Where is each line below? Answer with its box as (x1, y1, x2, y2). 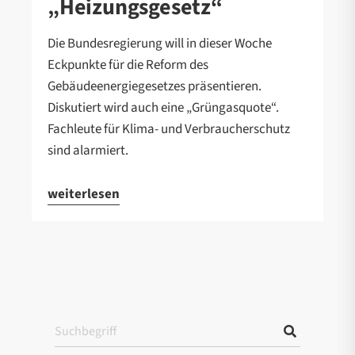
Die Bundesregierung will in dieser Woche (48, 34, 272, 54)
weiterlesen (48, 185, 120, 204)
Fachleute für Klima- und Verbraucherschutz (48, 120, 290, 139)
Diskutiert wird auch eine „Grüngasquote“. (48, 98, 279, 118)
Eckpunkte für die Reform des (48, 55, 208, 75)
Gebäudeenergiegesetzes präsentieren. (48, 77, 261, 97)
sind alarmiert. (48, 141, 128, 161)
